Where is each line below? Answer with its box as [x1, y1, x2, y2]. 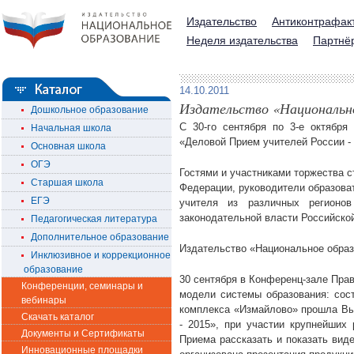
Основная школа [24, 141, 106, 152]
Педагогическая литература [24, 213, 157, 224]
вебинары [21, 295, 66, 306]
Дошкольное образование [24, 104, 149, 115]
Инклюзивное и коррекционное [24, 250, 171, 261]
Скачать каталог [21, 311, 94, 322]
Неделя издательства [186, 34, 298, 47]
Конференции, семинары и [21, 281, 143, 292]
